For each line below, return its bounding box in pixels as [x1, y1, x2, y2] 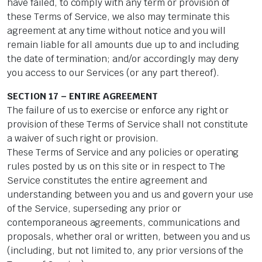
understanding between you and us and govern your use [7, 188, 254, 201]
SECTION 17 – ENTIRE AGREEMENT [7, 90, 158, 103]
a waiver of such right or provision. [7, 132, 158, 145]
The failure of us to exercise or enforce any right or [7, 104, 229, 117]
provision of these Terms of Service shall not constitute [7, 118, 249, 131]
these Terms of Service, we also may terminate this [7, 11, 230, 23]
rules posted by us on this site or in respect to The [7, 160, 226, 173]
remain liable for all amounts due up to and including [7, 39, 240, 51]
